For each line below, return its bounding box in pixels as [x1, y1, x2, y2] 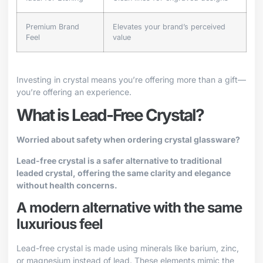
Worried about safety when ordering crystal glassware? [16, 134, 240, 145]
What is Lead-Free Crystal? [16, 105, 204, 126]
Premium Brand [26, 22, 79, 32]
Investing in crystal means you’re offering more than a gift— [16, 75, 246, 85]
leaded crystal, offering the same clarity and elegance [16, 167, 231, 178]
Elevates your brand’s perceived [113, 22, 225, 32]
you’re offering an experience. [16, 87, 131, 97]
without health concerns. [16, 180, 117, 190]
